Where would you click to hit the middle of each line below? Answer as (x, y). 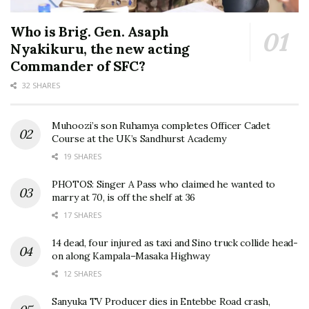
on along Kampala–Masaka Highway (131, 256)
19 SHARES (81, 156)
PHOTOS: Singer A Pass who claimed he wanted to (164, 184)
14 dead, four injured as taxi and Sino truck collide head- (175, 242)
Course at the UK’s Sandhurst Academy (139, 138)
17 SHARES (81, 215)
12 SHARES (81, 273)
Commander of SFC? (78, 66)
